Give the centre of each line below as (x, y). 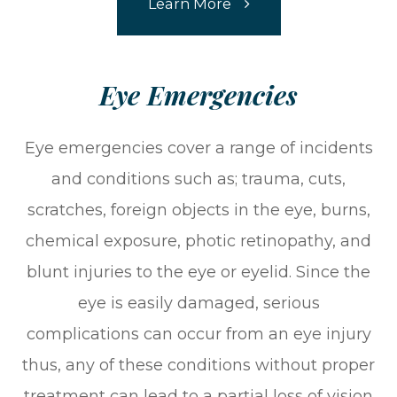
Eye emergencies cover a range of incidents (198, 148)
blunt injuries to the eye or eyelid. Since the (198, 272)
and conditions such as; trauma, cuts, (198, 179)
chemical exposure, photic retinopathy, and (198, 241)
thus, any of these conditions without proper (198, 365)
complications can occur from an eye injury (198, 334)
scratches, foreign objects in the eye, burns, (198, 210)
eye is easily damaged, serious (198, 303)
